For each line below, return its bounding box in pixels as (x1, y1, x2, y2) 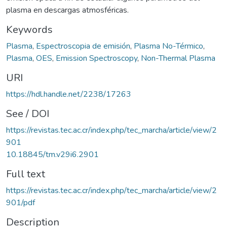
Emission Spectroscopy (56, 52, 137, 64)
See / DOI (6, 106, 49, 121)
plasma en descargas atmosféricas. (6, 4, 131, 16)
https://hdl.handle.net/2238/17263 (6, 88, 131, 100)
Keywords (6, 22, 53, 36)
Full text (6, 167, 45, 181)
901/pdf (6, 197, 35, 208)
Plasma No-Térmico (134, 40, 203, 52)
